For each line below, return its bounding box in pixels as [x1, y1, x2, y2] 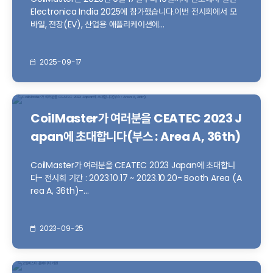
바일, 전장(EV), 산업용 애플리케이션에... [30, 18, 165, 30]
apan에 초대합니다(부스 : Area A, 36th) [30, 128, 241, 145]
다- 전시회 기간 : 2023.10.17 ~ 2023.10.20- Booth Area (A [30, 172, 242, 184]
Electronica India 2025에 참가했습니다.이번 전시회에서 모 [30, 5, 237, 18]
